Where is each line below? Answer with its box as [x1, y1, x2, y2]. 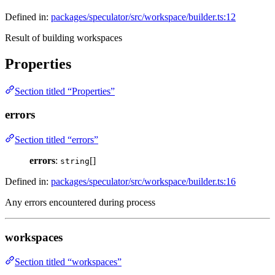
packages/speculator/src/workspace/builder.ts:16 [51, 176, 236, 187]
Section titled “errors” [15, 134, 98, 145]
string [60, 156, 90, 166]
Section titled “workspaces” [15, 257, 122, 268]
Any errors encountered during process [5, 196, 155, 207]
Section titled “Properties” [15, 85, 115, 96]
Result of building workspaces [5, 32, 122, 43]
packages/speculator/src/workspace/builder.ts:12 [51, 11, 236, 22]
